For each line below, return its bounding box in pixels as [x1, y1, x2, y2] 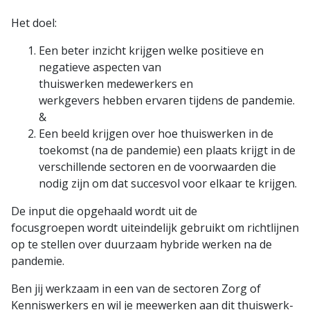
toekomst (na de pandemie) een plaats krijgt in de [39, 142, 295, 158]
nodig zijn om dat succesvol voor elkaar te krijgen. [39, 175, 297, 191]
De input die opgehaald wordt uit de [11, 203, 197, 219]
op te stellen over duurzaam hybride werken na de [11, 236, 272, 252]
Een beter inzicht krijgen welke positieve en [39, 42, 264, 58]
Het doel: [11, 15, 57, 30]
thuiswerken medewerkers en [39, 75, 193, 91]
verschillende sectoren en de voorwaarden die [39, 158, 276, 174]
